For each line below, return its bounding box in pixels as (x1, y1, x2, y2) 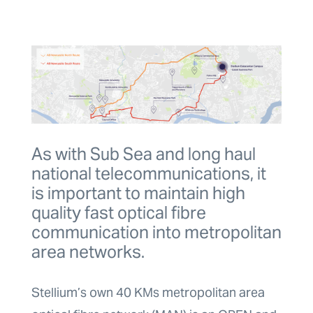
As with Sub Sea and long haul (31, 143, 256, 166)
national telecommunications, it (31, 163, 266, 185)
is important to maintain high (31, 182, 245, 205)
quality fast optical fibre (31, 202, 206, 224)
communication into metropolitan (31, 221, 282, 244)
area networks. (31, 241, 145, 263)
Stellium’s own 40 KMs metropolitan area (31, 284, 265, 301)
